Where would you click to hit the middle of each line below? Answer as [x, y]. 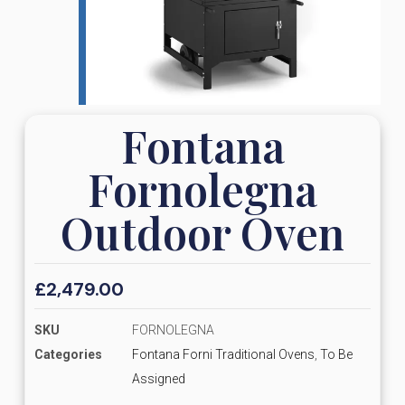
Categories [68, 354]
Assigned [158, 378]
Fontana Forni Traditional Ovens [223, 354]
